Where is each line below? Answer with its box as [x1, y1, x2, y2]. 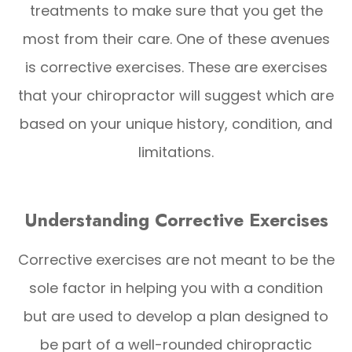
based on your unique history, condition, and [20, 113, 332, 134]
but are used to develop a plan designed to [24, 306, 328, 326]
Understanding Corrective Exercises [24, 206, 328, 233]
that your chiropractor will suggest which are [18, 85, 334, 105]
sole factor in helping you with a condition [29, 277, 323, 298]
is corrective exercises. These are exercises [24, 57, 328, 77]
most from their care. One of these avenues [22, 28, 330, 49]
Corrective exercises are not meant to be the [17, 249, 335, 269]
